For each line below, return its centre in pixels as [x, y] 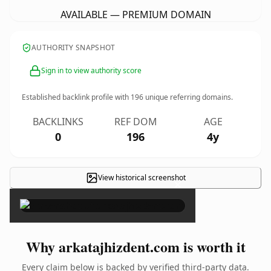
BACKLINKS [58, 122]
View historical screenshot [142, 178]
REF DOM [135, 122]
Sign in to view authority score [91, 70]
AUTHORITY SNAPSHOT [73, 47]
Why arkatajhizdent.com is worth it [135, 247]
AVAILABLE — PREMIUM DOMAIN [135, 15]
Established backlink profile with [76, 97]
